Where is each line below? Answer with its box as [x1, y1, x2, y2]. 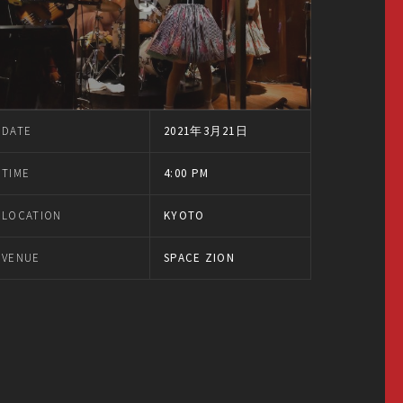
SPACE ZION [164, 250, 235, 265]
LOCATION [2, 208, 62, 223]
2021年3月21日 [164, 123, 248, 139]
